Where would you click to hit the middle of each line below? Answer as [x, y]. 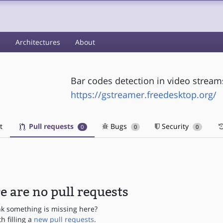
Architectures [38, 42]
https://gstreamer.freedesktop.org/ [143, 94]
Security [175, 126]
